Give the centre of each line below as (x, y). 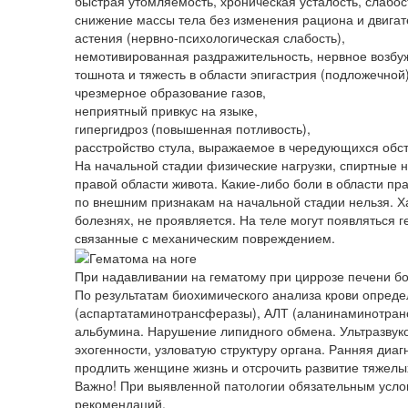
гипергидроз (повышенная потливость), (193, 128)
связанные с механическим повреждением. (205, 237)
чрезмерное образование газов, (170, 92)
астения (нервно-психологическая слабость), (210, 37)
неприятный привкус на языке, (166, 110)
